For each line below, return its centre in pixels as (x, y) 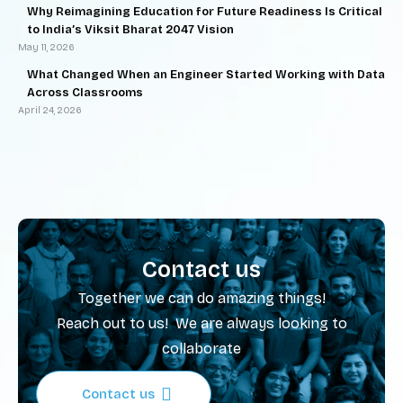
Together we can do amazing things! (201, 298)
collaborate (201, 349)
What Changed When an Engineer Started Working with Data (206, 75)
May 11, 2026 (46, 47)
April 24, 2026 (50, 110)
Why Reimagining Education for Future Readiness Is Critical (205, 12)
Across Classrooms (85, 93)
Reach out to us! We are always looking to (201, 323)
